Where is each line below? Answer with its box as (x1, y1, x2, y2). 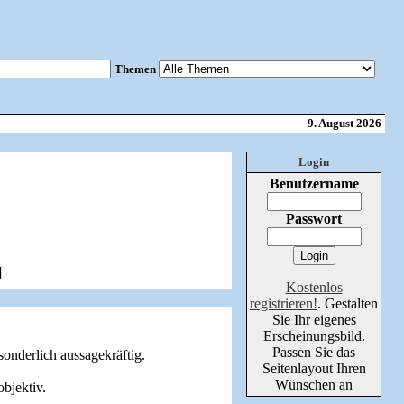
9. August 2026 (307, 116, 381, 130)
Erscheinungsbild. (262, 328, 365, 344)
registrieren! (250, 296, 317, 311)
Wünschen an (275, 377, 353, 392)
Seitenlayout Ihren (262, 361, 366, 376)
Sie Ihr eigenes (271, 312, 356, 327)
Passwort (286, 211, 342, 226)
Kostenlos (285, 280, 343, 295)
